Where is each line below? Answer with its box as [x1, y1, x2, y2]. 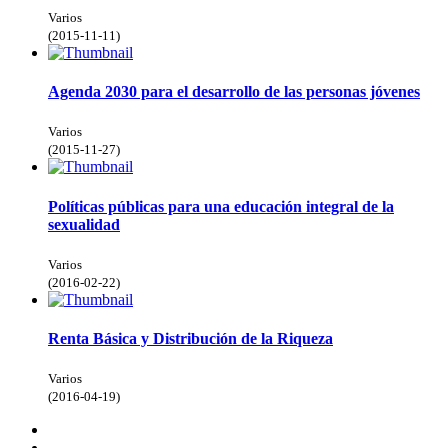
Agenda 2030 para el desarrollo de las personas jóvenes [48, 83, 420, 101]
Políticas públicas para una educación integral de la [48, 197, 394, 215]
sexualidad [48, 215, 120, 233]
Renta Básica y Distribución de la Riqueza [48, 330, 333, 348]
